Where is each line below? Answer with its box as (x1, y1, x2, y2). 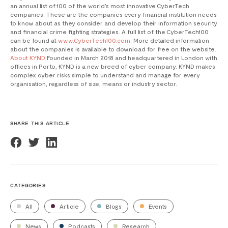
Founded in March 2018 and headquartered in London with (45, 54, 217, 62)
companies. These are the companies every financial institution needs (10, 11, 217, 18)
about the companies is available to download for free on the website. (10, 45, 216, 53)
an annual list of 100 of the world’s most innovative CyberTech (10, 2, 189, 10)
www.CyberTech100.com (58, 37, 130, 44)
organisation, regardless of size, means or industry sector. (10, 80, 177, 88)
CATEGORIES (10, 184, 45, 189)
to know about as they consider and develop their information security (10, 19, 217, 27)
